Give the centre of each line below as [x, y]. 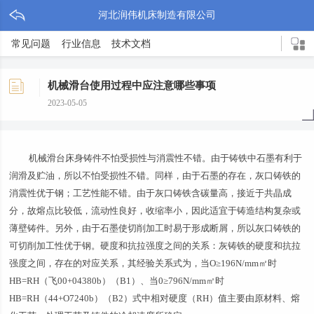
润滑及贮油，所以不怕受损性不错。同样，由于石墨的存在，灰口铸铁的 [155, 176]
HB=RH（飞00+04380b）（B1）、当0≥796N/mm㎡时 [117, 281]
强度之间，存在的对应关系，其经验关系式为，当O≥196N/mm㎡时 [143, 263]
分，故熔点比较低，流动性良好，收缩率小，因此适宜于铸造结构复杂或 [155, 211]
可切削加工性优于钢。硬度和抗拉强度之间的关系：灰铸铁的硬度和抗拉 [155, 246]
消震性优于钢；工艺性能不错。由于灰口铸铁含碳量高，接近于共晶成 [151, 193]
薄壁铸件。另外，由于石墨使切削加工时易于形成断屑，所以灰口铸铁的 [155, 228]
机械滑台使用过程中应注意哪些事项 [132, 85]
